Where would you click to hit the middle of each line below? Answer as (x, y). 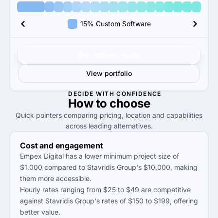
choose (130, 103)
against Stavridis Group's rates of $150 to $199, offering (109, 201)
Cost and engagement (62, 145)
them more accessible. (56, 178)
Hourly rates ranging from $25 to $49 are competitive (105, 190)
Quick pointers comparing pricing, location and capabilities (109, 115)
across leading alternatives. (109, 126)
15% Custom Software (115, 24)
